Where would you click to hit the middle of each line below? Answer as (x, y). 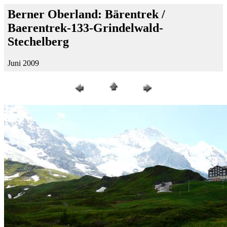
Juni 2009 (23, 63)
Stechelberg (38, 42)
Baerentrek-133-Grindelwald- (85, 28)
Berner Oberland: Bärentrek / (86, 14)
